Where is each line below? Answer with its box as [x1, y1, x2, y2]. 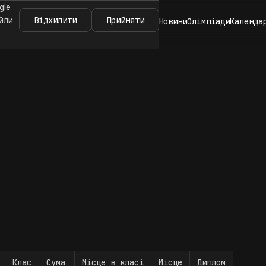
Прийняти [106, 15, 144, 26]
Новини [159, 16, 187, 27]
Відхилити [34, 15, 77, 26]
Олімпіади [187, 16, 230, 27]
